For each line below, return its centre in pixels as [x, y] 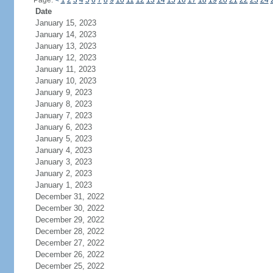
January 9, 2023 [63, 92]
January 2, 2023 [63, 173]
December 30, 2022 [69, 208]
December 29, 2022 [69, 220]
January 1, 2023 [63, 185]
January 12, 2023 [66, 58]
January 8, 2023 [63, 104]
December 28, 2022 [69, 231]
